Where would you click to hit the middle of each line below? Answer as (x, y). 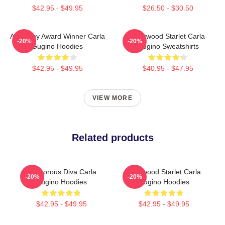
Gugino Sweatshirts (168, 46)
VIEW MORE (113, 98)
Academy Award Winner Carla (57, 36)
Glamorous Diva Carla (61, 172)
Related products (113, 138)
